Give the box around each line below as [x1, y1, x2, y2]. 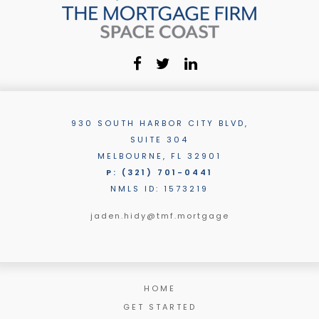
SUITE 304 [130, 133, 189, 145]
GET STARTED [122, 300, 197, 313]
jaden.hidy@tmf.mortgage [90, 209, 229, 221]
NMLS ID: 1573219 [110, 182, 209, 194]
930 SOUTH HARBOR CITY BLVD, [70, 117, 249, 129]
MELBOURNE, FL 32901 [98, 150, 221, 162]
